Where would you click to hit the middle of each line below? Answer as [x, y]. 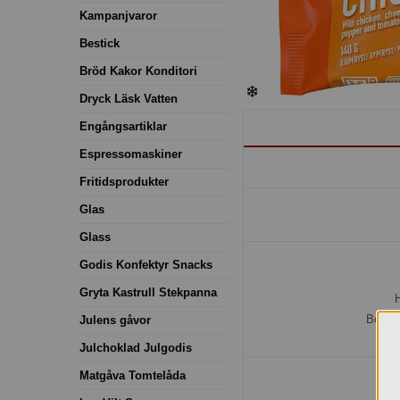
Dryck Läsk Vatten [129, 98]
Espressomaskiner [131, 154]
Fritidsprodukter [124, 181]
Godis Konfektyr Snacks [146, 264]
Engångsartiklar [123, 126]
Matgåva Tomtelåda [133, 375]
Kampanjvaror [118, 15]
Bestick [100, 43]
